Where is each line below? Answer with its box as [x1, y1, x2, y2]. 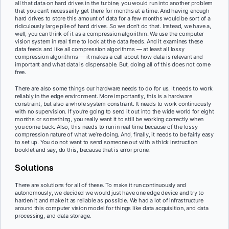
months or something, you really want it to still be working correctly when [15, 116, 204, 123]
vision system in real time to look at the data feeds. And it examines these [15, 38, 203, 45]
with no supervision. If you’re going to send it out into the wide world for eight [15, 108, 214, 115]
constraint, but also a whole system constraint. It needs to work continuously [15, 100, 211, 107]
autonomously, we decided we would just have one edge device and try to [15, 189, 204, 196]
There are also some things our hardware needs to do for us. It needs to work [15, 85, 213, 92]
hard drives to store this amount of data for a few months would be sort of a [15, 15, 211, 22]
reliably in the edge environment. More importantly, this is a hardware [15, 93, 192, 100]
